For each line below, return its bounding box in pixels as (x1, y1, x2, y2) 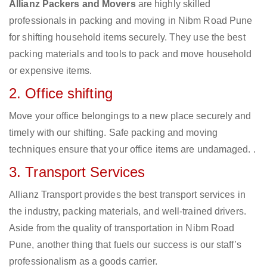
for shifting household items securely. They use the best (9, 32, 246, 43)
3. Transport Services (9, 164, 145, 181)
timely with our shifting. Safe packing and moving (9, 128, 218, 138)
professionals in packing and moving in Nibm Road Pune (9, 15, 253, 26)
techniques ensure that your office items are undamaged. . (9, 144, 256, 155)
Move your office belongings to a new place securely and (9, 111, 252, 122)
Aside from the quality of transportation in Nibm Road (9, 223, 235, 234)
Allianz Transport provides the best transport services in (9, 190, 246, 200)
